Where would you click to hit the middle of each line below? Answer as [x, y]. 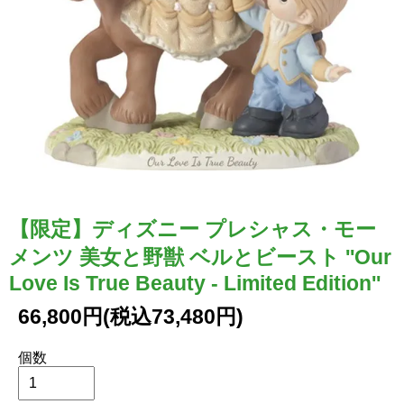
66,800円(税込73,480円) [131, 316]
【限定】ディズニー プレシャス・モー [193, 229]
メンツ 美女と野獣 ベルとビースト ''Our [200, 257]
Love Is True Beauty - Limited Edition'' [195, 283]
